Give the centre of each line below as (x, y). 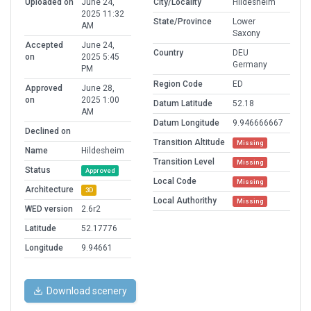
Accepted (44, 45)
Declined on (48, 132)
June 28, (98, 89)
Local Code (175, 182)
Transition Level (184, 162)
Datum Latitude (183, 104)
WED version (49, 209)
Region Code (178, 84)
